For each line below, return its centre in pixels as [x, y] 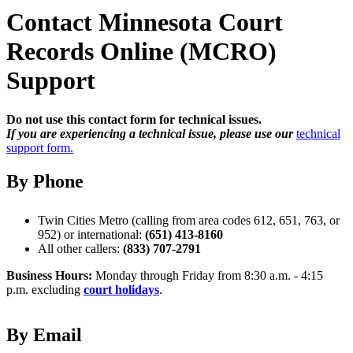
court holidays [121, 289]
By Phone [45, 181]
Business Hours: [51, 275]
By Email [44, 334]
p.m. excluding [45, 289]
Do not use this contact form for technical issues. [136, 119]
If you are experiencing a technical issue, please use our [151, 133]
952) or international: [91, 234]
